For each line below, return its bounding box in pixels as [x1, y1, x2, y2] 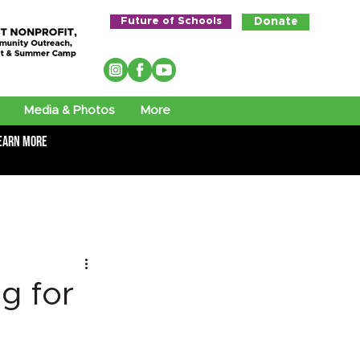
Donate [253, 16, 298, 27]
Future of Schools [120, 16, 222, 27]
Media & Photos [23, 104, 115, 117]
